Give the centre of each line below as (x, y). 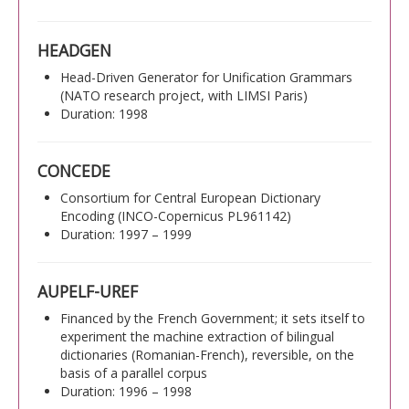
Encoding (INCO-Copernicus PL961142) (176, 215)
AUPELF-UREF (88, 291)
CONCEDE (74, 170)
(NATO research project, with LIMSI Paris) (184, 95)
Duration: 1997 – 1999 (126, 234)
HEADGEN (74, 50)
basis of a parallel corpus (134, 372)
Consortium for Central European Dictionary (190, 197)
